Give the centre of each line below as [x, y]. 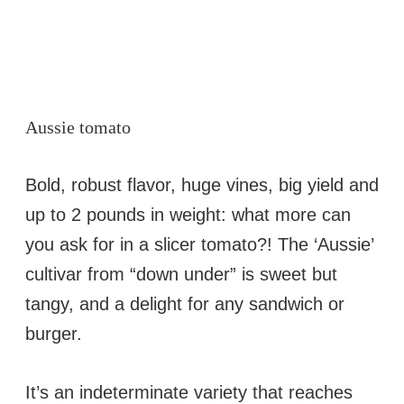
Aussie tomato [78, 128]
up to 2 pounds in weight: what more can [188, 214]
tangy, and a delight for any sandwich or [185, 303]
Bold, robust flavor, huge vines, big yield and [202, 184]
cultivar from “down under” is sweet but [181, 274]
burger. [54, 333]
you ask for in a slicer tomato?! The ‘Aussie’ [199, 244]
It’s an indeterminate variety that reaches [189, 392]
